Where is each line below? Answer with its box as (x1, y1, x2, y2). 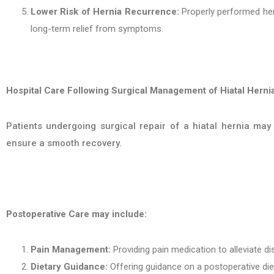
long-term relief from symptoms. (31, 23, 163, 34)
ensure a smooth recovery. (6, 138, 122, 149)
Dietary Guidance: (31, 261, 108, 272)
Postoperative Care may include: (6, 209, 147, 220)
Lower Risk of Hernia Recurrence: (31, 6, 179, 17)
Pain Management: (31, 244, 111, 255)
